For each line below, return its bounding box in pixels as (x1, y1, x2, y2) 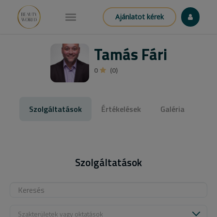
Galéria (160, 103, 185, 115)
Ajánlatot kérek (115, 12, 164, 21)
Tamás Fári (93, 43, 167, 66)
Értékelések (101, 103, 141, 115)
